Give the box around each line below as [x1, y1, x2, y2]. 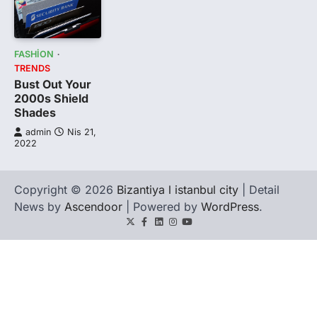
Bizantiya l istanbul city [117, 182, 238, 197]
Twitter [129, 221, 159, 234]
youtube [185, 221, 222, 234]
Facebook [143, 221, 187, 234]
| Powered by [122, 199, 201, 214]
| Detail [238, 182, 279, 197]
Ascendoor [64, 199, 122, 214]
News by [14, 199, 64, 214]
